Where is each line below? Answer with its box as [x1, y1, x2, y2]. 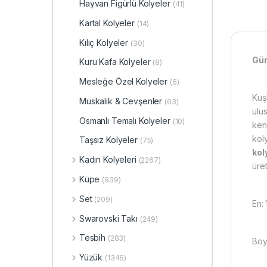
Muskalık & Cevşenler [79, 95, 163, 106]
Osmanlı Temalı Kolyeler [79, 115, 170, 126]
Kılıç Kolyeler [79, 37, 129, 48]
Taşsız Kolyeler [79, 135, 138, 145]
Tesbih [79, 232, 105, 243]
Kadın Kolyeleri [79, 154, 136, 165]
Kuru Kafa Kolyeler [79, 57, 151, 67]
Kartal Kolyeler [79, 17, 135, 28]
